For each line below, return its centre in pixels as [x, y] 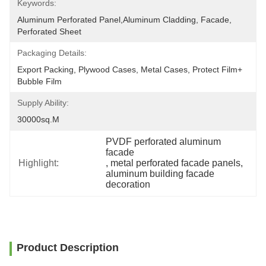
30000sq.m [38, 119]
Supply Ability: [43, 103]
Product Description [68, 248]
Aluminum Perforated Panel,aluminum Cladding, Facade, [124, 20]
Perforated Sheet [49, 31]
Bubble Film [39, 81]
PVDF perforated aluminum [164, 142]
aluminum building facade [160, 174]
